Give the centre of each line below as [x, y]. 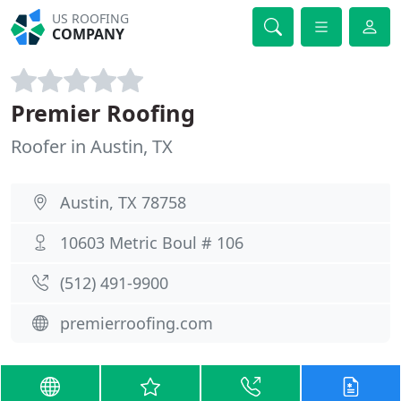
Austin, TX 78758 [123, 202]
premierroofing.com [137, 323]
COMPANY [89, 34]
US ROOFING [91, 18]
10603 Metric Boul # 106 [152, 243]
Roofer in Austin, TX [92, 146]
